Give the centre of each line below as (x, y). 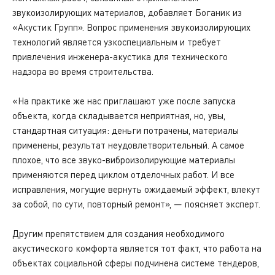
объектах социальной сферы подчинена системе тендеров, (136, 263)
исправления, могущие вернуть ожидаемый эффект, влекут (136, 189)
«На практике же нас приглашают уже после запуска (124, 101)
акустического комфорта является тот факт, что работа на (137, 248)
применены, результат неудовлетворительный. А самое (128, 145)
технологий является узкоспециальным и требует (117, 42)
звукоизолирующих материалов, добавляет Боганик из (127, 12)
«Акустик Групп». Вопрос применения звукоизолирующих (131, 27)
